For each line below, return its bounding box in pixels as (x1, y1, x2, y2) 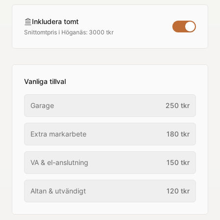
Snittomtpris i (24, 28, 61, 36)
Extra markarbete (30, 130, 86, 138)
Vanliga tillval (24, 77, 66, 85)
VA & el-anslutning (30, 158, 88, 166)
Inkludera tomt (32, 17, 79, 26)
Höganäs (61, 28, 86, 36)
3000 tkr (89, 28, 113, 36)
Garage (30, 101, 54, 110)
